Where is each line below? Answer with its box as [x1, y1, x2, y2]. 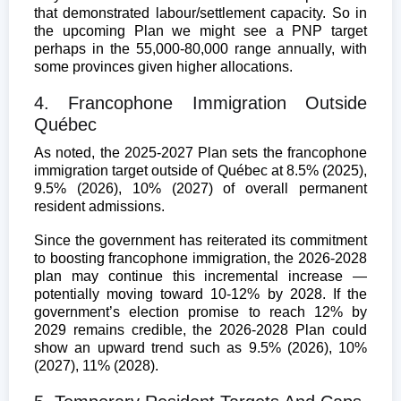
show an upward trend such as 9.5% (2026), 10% [34, 339, 367, 355]
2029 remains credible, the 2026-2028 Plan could [34, 321, 367, 337]
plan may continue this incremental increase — [34, 268, 367, 284]
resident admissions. [34, 198, 165, 214]
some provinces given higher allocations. [34, 58, 293, 74]
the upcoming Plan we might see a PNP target [34, 22, 367, 38]
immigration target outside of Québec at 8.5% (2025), [34, 162, 367, 178]
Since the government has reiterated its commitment [34, 232, 367, 248]
